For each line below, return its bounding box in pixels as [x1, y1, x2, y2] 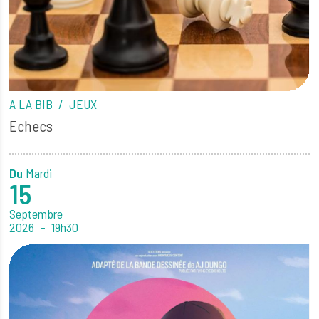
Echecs [9, 116, 53, 135]
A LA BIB [9, 96, 56, 113]
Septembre [9, 206, 63, 222]
